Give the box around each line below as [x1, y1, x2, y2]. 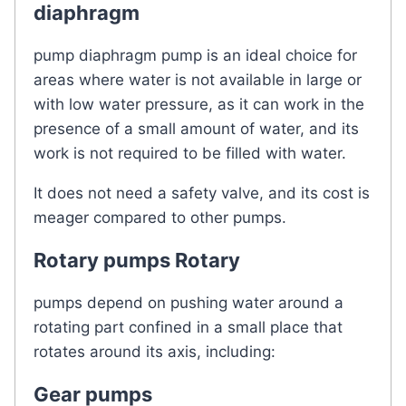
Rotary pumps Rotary [34, 247, 240, 272]
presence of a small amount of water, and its [34, 119, 359, 138]
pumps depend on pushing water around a [34, 293, 343, 312]
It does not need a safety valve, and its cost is [34, 183, 370, 202]
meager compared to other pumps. [34, 208, 286, 227]
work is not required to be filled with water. [34, 143, 346, 162]
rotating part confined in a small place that [34, 317, 343, 336]
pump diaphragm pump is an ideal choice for [34, 45, 357, 64]
